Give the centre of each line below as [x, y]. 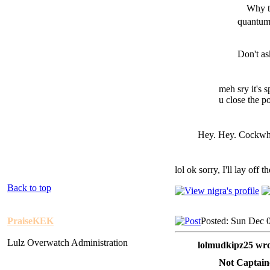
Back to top [29, 187]
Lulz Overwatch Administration [67, 242]
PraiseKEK [30, 221]
